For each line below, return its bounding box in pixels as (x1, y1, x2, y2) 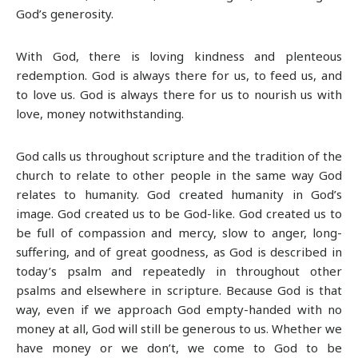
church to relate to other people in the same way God (16, 166, 342, 183)
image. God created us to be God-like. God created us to (16, 205, 342, 221)
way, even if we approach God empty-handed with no (16, 300, 342, 317)
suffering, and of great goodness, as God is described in (16, 243, 342, 260)
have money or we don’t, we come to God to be (16, 339, 342, 356)
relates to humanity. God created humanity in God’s (16, 185, 342, 202)
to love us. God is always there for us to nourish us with (16, 86, 342, 103)
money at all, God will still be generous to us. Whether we (16, 320, 342, 336)
